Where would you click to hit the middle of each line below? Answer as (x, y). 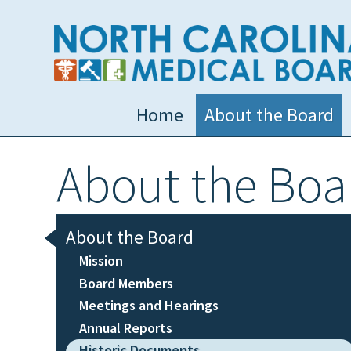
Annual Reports (126, 327)
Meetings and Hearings (149, 306)
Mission (101, 261)
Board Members (126, 283)
